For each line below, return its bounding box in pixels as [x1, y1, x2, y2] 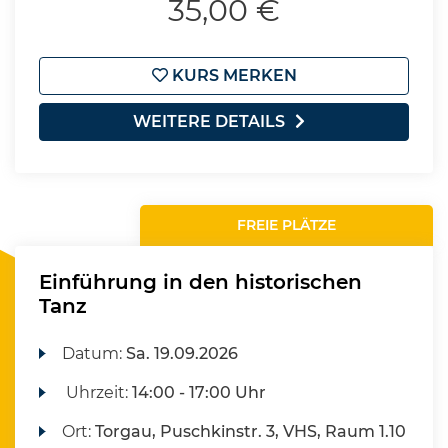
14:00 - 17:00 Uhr [132, 383, 267, 402]
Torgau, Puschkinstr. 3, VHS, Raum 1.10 [95, 422, 407, 441]
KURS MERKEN [167, 66, 297, 85]
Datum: [62, 344, 127, 363]
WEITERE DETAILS [133, 112, 285, 131]
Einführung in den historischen [39, 270, 362, 294]
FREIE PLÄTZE [237, 216, 337, 234]
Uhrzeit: [62, 383, 133, 402]
